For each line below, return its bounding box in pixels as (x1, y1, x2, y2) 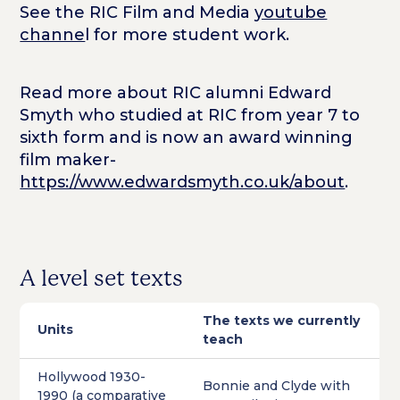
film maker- (20, 149, 117, 170)
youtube (254, 2, 328, 22)
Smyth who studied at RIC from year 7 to (20, 104, 361, 125)
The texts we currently (203, 312, 361, 329)
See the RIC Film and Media (20, 2, 255, 22)
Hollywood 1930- (37, 369, 146, 386)
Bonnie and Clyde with (203, 378, 351, 395)
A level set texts (20, 265, 184, 291)
